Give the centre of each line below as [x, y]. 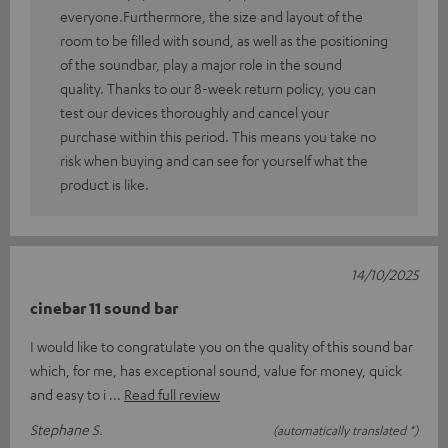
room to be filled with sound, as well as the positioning [224, 39]
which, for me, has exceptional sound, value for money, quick [216, 369]
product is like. [104, 183]
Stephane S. [66, 428]
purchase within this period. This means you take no [218, 135]
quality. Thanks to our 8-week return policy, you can [218, 87]
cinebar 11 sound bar [104, 307]
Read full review [172, 393]
